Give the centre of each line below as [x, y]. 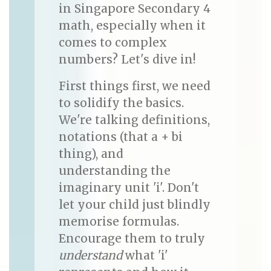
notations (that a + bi [120, 137]
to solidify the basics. [121, 103]
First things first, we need [134, 86]
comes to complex [113, 43]
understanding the [114, 171]
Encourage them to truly [132, 239]
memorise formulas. [119, 222]
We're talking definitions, [134, 120]
